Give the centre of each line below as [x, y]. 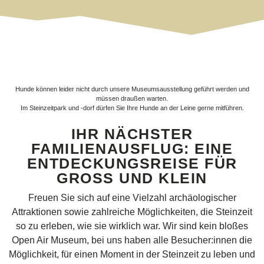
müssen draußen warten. [132, 99]
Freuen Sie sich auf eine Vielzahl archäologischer [132, 197]
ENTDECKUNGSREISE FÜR [132, 163]
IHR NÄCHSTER [132, 133]
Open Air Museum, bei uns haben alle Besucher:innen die [132, 240]
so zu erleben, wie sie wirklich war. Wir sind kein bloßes [132, 226]
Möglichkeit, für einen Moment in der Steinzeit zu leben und [132, 254]
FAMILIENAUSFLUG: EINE [132, 148]
